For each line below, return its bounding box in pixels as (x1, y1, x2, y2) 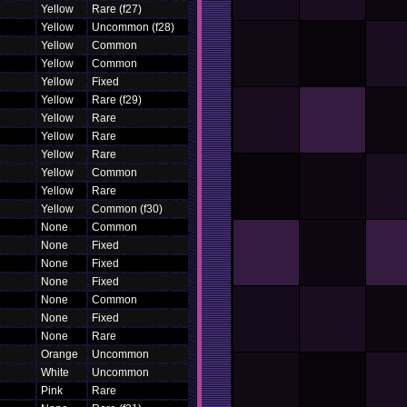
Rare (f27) (89, 3, 144, 15)
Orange (38, 348, 81, 361)
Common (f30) (89, 203, 165, 215)
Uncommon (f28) (89, 21, 177, 34)
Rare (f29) (89, 94, 144, 106)
